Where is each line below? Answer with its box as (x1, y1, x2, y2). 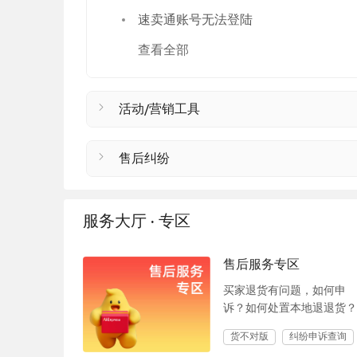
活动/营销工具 (119, 101, 200, 117)
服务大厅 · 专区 (83, 211, 190, 232)
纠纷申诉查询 (289, 331, 347, 343)
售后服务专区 (223, 257, 300, 271)
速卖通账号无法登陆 (138, 12, 253, 28)
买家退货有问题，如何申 (223, 284, 346, 296)
